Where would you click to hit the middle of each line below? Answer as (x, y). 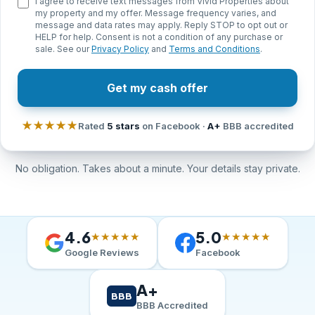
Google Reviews (102, 252)
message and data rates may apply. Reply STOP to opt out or (161, 25)
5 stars (123, 126)
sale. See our (63, 49)
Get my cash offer (157, 88)
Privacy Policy (120, 49)
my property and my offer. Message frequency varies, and (156, 13)
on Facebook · (173, 126)
